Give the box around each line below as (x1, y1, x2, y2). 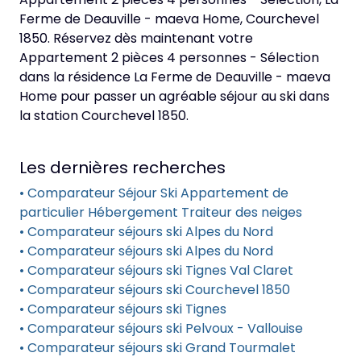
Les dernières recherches (19, 156, 226, 179)
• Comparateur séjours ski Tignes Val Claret (19, 261, 293, 280)
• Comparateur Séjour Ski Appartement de (19, 184, 288, 202)
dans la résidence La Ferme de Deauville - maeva (19, 68, 330, 86)
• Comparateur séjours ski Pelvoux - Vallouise (19, 319, 303, 338)
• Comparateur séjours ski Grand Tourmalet (19, 338, 296, 357)
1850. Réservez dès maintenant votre (19, 29, 253, 48)
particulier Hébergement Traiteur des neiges (19, 203, 302, 222)
